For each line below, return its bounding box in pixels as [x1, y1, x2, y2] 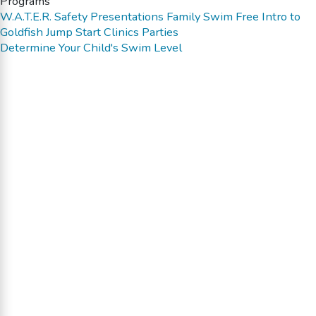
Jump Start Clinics [46, 23, 139, 40]
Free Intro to [236, 8, 300, 25]
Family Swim [166, 8, 233, 25]
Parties [142, 23, 178, 40]
